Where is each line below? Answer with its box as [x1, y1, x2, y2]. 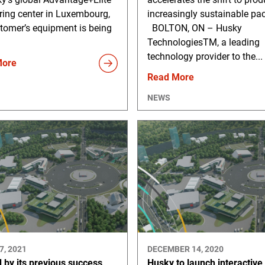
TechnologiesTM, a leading [147, 36, 260, 48]
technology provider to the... [147, 50, 263, 62]
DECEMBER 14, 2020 [147, 244, 224, 254]
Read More [147, 71, 194, 83]
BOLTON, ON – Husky [147, 22, 242, 34]
